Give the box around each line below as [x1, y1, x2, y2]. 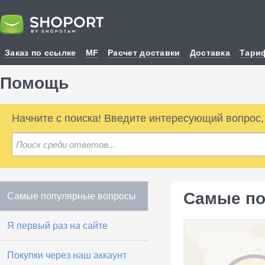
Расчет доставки [108, 47, 180, 57]
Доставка [189, 47, 231, 57]
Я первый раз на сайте [7, 221, 108, 231]
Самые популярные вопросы [7, 191, 136, 201]
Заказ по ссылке [5, 47, 76, 57]
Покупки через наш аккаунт [7, 250, 127, 260]
